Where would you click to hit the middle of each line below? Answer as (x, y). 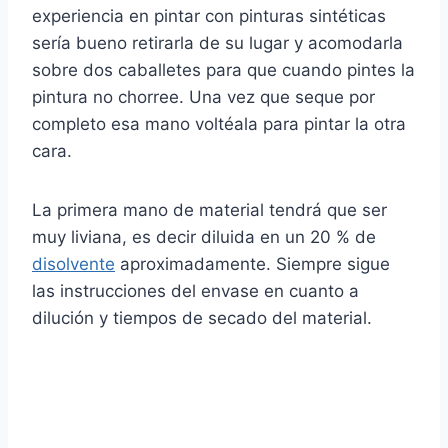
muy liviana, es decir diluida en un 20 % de (204, 237)
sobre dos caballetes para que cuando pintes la (223, 70)
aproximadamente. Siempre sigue (252, 264)
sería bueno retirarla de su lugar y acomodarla (217, 43)
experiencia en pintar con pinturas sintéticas (209, 16)
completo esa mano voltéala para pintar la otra (219, 124)
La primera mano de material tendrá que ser (209, 210)
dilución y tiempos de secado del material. (202, 318)
